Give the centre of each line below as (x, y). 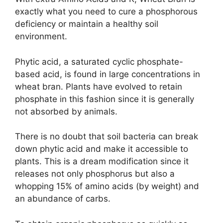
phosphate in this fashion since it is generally (105, 99)
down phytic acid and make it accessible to (102, 149)
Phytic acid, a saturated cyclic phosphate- (99, 61)
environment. (41, 37)
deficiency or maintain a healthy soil (87, 24)
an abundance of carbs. (63, 199)
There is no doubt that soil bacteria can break (107, 137)
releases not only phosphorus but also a (95, 174)
